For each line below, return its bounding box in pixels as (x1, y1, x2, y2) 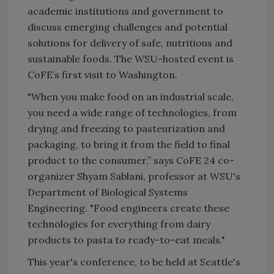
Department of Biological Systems (28, 186, 188, 199)
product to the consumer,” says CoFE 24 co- (28, 154, 234, 167)
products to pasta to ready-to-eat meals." (28, 234, 225, 246)
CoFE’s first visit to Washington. (28, 68, 177, 81)
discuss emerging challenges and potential (28, 21, 228, 34)
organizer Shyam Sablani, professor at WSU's (28, 170, 240, 183)
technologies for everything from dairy (28, 218, 210, 231)
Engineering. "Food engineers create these (28, 202, 229, 215)
